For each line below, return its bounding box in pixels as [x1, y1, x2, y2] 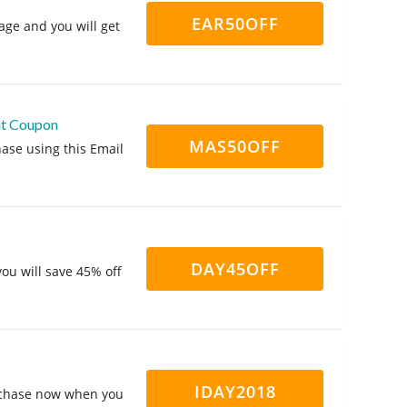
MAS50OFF [189, 135, 281, 157]
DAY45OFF [190, 258, 280, 280]
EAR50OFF [191, 13, 279, 35]
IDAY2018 [194, 381, 276, 402]
